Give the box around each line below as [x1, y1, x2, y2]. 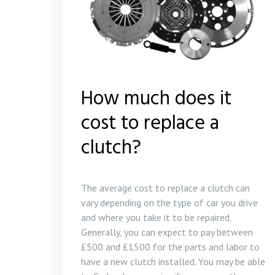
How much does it [81, 83, 231, 115]
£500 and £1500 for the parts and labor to [81, 240, 260, 253]
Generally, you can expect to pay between [81, 225, 253, 238]
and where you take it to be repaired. [81, 211, 231, 223]
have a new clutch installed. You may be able [81, 255, 265, 268]
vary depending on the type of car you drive [81, 196, 258, 209]
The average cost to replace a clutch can [81, 181, 250, 194]
